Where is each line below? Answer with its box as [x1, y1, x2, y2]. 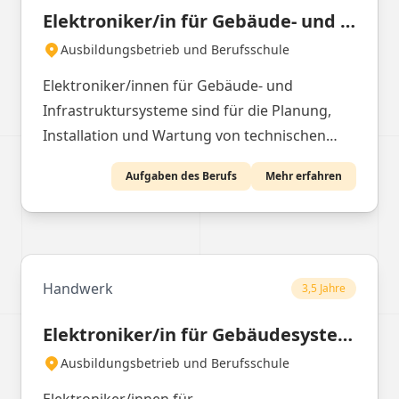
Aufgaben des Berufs [126, 168, 237, 183]
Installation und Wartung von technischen [43, 126, 326, 145]
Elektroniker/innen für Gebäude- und [43, 76, 293, 95]
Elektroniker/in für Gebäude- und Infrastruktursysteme [340, 9, 355, 33]
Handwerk [43, 279, 113, 298]
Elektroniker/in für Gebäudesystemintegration [338, 322, 353, 346]
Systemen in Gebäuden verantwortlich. [43, 151, 305, 170]
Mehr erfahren [265, 168, 342, 183]
